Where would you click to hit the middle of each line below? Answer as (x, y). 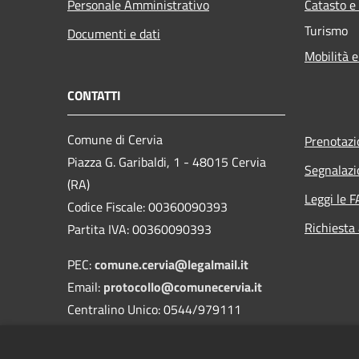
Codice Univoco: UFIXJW (131, 344)
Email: (85, 286)
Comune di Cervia (115, 139)
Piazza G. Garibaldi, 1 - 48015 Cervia (167, 161)
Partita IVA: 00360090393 (139, 229)
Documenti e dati (114, 33)
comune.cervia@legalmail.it (171, 264)
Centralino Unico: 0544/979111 (154, 309)
